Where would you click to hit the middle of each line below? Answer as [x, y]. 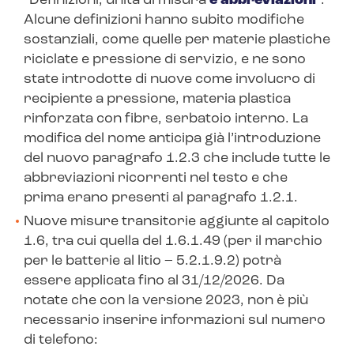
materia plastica [237, 100]
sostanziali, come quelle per [118, 40]
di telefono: [61, 341]
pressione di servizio [163, 60]
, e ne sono [270, 60]
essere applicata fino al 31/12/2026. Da [154, 281]
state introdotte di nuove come [130, 80]
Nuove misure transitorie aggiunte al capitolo [177, 222]
